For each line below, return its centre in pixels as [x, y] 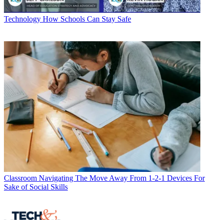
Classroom [20, 178]
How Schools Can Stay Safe [87, 19]
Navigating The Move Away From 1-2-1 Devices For [122, 178]
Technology [22, 19]
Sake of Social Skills [36, 187]
